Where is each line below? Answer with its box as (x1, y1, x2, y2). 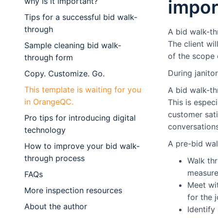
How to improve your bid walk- (24, 141, 140, 151)
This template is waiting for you (24, 85, 141, 94)
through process (24, 153, 85, 163)
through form (24, 53, 73, 62)
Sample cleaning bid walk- (24, 40, 121, 50)
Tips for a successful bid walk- (24, 12, 137, 22)
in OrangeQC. (24, 97, 73, 107)
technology (24, 125, 66, 135)
